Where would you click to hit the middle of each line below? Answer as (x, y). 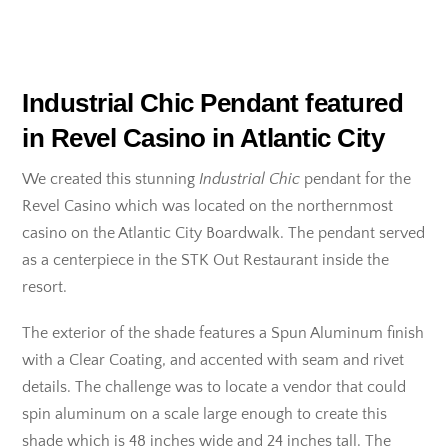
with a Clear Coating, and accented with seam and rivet (213, 359)
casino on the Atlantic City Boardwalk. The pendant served (224, 232)
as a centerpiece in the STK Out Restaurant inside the (206, 259)
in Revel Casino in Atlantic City (203, 137)
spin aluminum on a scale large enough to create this (205, 413)
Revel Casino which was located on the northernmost (208, 205)
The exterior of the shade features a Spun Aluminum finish (223, 332)
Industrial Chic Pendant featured (213, 102)
